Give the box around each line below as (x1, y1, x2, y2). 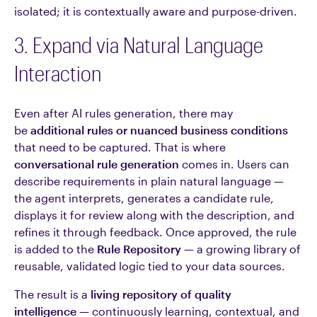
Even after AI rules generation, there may (14, 106, 233, 120)
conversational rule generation (14, 157, 179, 171)
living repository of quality (91, 287, 231, 301)
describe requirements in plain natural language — (14, 174, 284, 188)
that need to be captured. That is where (14, 140, 226, 154)
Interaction (14, 61, 101, 86)
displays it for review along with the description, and (14, 208, 294, 221)
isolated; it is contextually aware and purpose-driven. (14, 4, 297, 18)
